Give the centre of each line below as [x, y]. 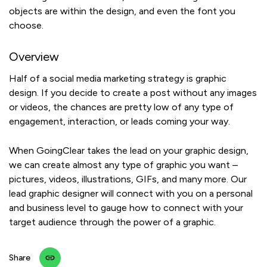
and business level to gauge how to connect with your [126, 208]
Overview [34, 57]
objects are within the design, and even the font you [122, 11]
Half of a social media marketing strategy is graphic [118, 79]
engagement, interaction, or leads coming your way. [121, 122]
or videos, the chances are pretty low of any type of [121, 107]
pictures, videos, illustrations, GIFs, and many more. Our [128, 179]
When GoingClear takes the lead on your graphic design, [129, 151]
